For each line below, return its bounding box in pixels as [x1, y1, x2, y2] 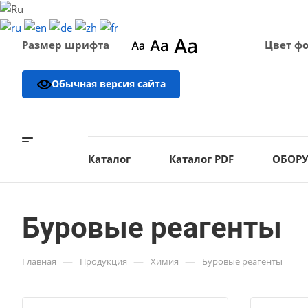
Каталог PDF [169, 152, 234, 166]
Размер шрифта [22, 37, 109, 52]
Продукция [80, 254, 127, 267]
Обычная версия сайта [52, 76, 166, 90]
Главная [22, 254, 56, 267]
